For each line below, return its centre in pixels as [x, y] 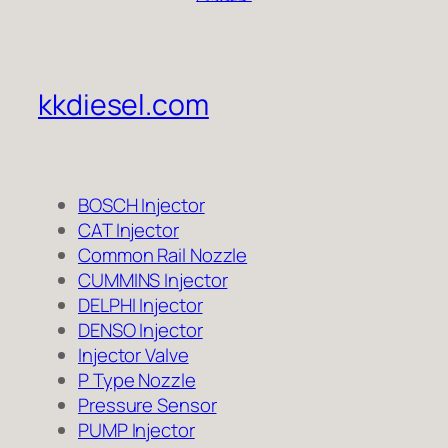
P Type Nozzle [137, 380]
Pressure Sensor [147, 405]
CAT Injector [128, 230]
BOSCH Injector [141, 205]
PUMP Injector [136, 430]
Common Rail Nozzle [163, 255]
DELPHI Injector [140, 305]
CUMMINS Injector [153, 280]
